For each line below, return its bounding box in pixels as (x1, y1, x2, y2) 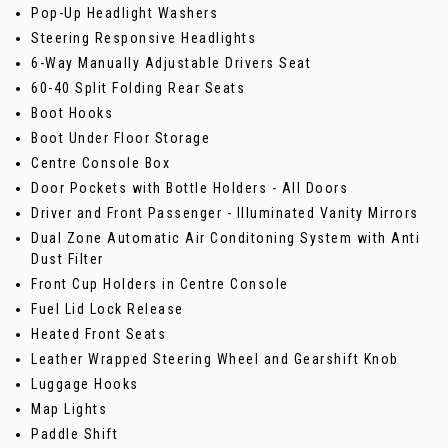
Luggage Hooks (31, 376, 139, 393)
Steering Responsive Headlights (31, 30, 256, 47)
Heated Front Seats (31, 326, 166, 343)
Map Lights (31, 401, 107, 418)
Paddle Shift (31, 426, 118, 443)
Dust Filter (31, 251, 104, 268)
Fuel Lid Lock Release (31, 301, 184, 318)
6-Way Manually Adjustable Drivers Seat (31, 55, 311, 72)
